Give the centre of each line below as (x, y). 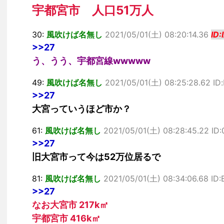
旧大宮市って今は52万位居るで (96, 157)
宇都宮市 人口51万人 (93, 10)
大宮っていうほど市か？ (81, 109)
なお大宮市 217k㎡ (70, 205)
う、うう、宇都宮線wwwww (91, 61)
